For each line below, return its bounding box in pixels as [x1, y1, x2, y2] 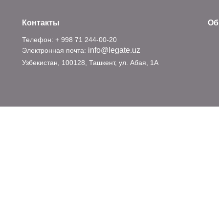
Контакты [22, 18, 60, 27]
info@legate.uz [88, 45, 140, 54]
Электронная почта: [22, 46, 88, 54]
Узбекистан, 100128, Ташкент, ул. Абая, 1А [22, 58, 158, 66]
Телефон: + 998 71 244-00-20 [22, 35, 117, 44]
